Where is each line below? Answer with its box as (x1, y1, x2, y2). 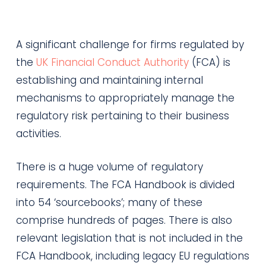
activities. (15, 126, 61, 141)
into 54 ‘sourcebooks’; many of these (15, 195, 202, 210)
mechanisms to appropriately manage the (15, 91, 235, 105)
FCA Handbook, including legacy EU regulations (15, 248, 249, 263)
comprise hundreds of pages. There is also (15, 213, 232, 227)
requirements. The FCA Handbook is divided (15, 177, 235, 192)
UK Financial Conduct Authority (36, 55, 189, 69)
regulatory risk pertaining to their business (15, 109, 229, 123)
